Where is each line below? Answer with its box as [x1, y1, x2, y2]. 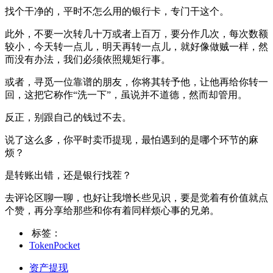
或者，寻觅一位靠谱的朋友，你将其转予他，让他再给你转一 [5, 77, 268, 88]
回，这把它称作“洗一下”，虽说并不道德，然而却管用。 [5, 90, 247, 101]
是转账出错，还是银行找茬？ [5, 170, 132, 181]
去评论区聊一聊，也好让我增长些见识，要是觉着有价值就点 [5, 193, 268, 204]
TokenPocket [29, 240, 80, 251]
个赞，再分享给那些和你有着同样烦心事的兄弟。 [5, 205, 219, 216]
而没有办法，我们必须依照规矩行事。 [5, 54, 171, 65]
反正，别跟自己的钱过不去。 [5, 112, 132, 123]
